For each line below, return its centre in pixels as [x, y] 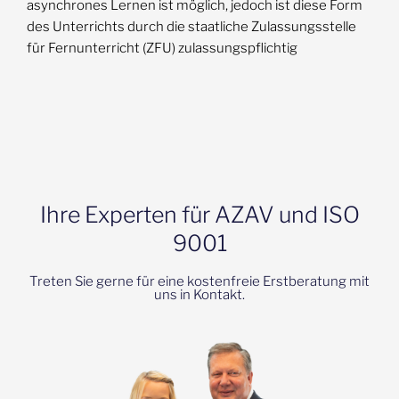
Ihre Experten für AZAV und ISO [199, 215]
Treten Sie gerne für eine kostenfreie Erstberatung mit [199, 281]
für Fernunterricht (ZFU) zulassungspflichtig [162, 48]
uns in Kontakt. [199, 295]
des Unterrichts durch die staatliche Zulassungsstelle [191, 27]
